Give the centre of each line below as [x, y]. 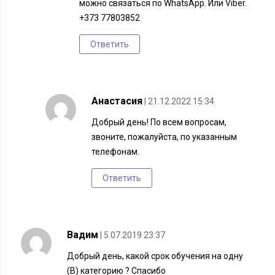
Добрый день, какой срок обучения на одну [155, 256]
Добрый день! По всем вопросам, [159, 122]
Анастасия [117, 101]
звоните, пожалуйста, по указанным [165, 137]
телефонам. [116, 152]
